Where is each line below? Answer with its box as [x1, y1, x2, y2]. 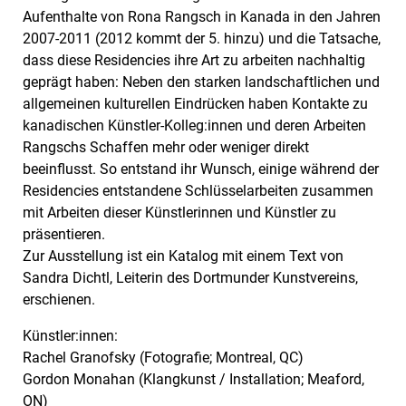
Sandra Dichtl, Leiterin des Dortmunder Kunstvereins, [23, 269, 358, 287]
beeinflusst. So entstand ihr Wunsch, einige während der [23, 160, 379, 179]
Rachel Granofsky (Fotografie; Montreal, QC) [23, 349, 304, 367]
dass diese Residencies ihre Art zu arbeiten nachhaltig [23, 52, 365, 70]
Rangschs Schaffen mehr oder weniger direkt [23, 139, 309, 157]
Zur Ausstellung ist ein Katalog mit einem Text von [23, 247, 343, 266]
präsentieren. [23, 226, 105, 244]
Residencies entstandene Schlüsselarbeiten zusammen [23, 182, 373, 200]
